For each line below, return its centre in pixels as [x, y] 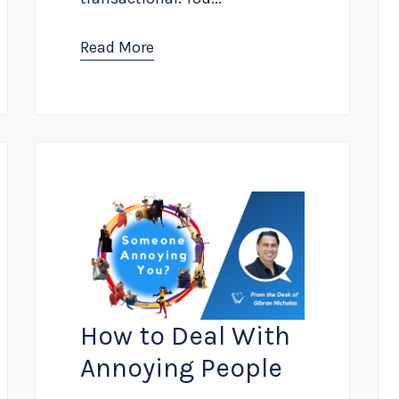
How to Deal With [186, 336]
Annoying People [182, 368]
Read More [118, 48]
